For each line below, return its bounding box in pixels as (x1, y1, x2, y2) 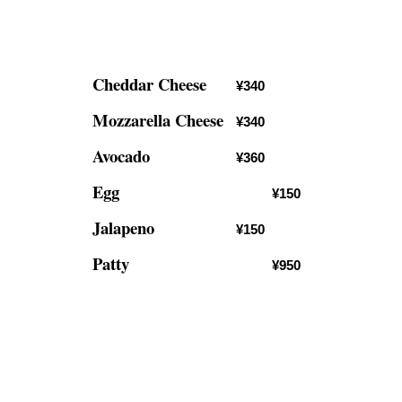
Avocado (92, 144, 150, 168)
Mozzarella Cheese (92, 108, 223, 132)
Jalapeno (92, 215, 154, 240)
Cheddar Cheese (92, 72, 206, 96)
